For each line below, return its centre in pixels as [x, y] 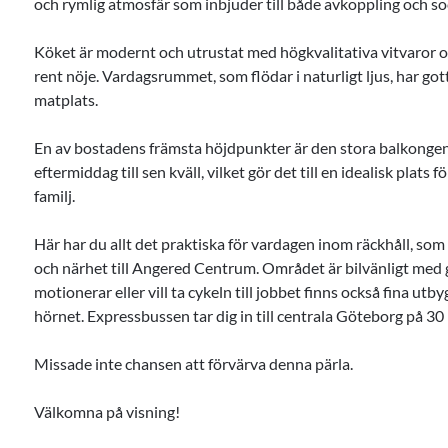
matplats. [65, 99]
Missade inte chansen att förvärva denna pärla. [193, 363]
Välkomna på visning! [106, 411]
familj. [54, 195]
